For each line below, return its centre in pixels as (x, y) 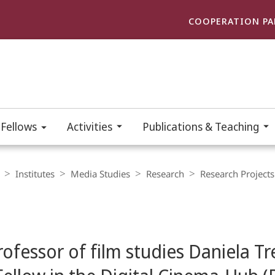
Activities (90, 126)
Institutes (35, 174)
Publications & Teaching (201, 126)
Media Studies (100, 174)
